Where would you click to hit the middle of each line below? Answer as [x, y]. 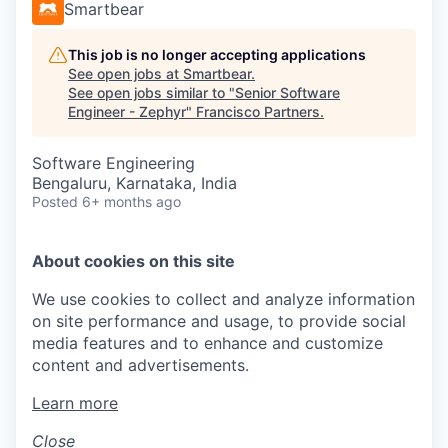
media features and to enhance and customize [207, 343]
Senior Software [287, 92]
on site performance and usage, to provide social [219, 321]
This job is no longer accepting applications [217, 54]
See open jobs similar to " [151, 92]
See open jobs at [125, 73]
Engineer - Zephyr [127, 111]
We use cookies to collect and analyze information [223, 299]
